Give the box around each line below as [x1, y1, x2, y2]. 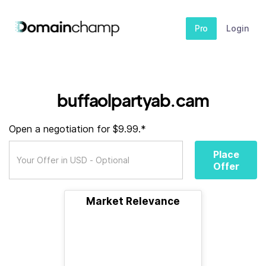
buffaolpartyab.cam [57, 90, 209, 110]
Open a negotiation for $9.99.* [9, 123, 146, 135]
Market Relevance [86, 195, 180, 207]
